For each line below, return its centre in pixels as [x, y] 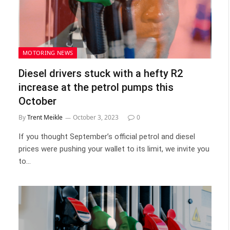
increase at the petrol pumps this [96, 87]
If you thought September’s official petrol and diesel [107, 137]
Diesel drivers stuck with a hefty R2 [101, 73]
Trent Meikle [45, 117]
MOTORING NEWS [48, 53]
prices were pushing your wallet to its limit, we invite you [114, 149]
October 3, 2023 [96, 117]
